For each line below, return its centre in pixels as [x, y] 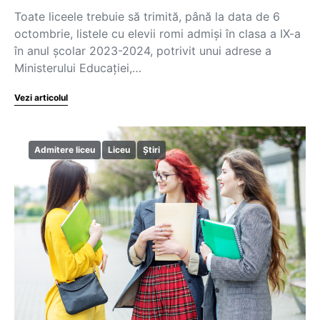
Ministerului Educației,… [78, 68]
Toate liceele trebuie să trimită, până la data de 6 [147, 16]
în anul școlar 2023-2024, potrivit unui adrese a [143, 51]
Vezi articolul [41, 97]
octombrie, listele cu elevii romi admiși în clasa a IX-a [157, 34]
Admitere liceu [65, 150]
